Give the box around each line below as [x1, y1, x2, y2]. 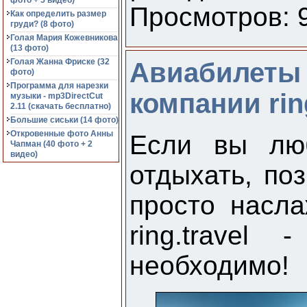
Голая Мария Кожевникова [10, 33, 118, 42]
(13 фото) [10, 43, 49, 53]
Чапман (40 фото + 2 [10, 139, 93, 149]
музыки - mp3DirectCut [10, 91, 103, 101]
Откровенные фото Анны [10, 129, 113, 138]
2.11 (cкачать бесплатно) [10, 101, 111, 111]
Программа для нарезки [10, 81, 108, 90]
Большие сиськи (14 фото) [10, 115, 119, 125]
